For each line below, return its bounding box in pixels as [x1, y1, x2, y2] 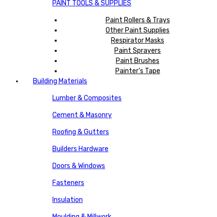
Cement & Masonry [52, 110, 112, 119]
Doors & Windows [52, 161, 105, 170]
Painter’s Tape [115, 66, 160, 75]
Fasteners [52, 178, 84, 187]
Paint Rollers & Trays [105, 15, 170, 24]
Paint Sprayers [114, 46, 161, 55]
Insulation [52, 195, 83, 204]
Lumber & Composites [52, 93, 122, 102]
